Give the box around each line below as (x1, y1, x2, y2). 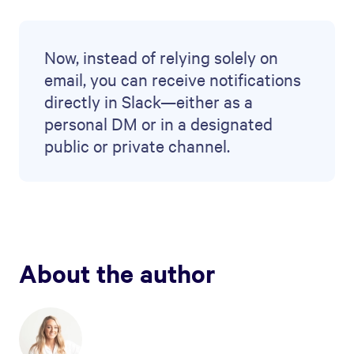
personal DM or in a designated (44, 112, 273, 135)
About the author (19, 257, 216, 290)
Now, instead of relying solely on (44, 46, 278, 69)
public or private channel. (44, 134, 230, 157)
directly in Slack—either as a (44, 90, 253, 113)
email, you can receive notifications (44, 68, 301, 91)
